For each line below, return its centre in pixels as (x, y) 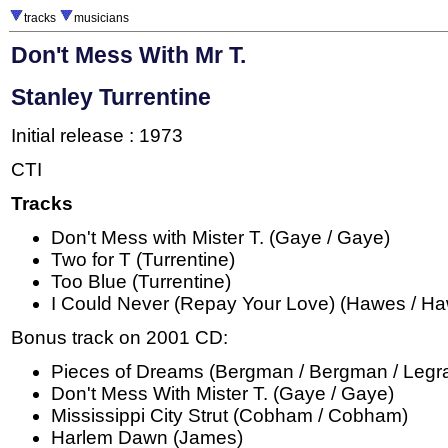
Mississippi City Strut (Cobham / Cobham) (229, 416)
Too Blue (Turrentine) (141, 282)
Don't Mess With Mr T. (128, 55)
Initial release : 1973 (97, 136)
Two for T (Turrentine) (143, 260)
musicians (101, 18)
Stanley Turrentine (111, 96)
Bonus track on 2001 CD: (119, 338)
